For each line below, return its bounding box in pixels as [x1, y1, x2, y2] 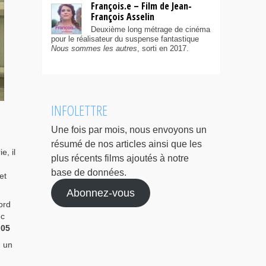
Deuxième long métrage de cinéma [91, 25, 210, 34]
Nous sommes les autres [51, 44, 137, 53]
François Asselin [91, 10, 154, 24]
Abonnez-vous [66, 187, 135, 199]
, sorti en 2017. [137, 44, 189, 53]
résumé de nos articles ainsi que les [51, 139, 202, 150]
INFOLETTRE [51, 100, 107, 121]
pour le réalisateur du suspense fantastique [51, 34, 199, 44]
